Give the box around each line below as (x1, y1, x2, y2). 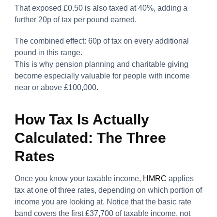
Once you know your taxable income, (15, 174, 143, 183)
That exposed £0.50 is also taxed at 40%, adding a (15, 3, 187, 12)
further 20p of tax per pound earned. (15, 15, 137, 24)
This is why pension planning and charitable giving (15, 60, 188, 68)
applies (167, 174, 194, 183)
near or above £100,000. (15, 83, 98, 92)
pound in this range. (15, 48, 82, 57)
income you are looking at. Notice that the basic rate (15, 197, 191, 206)
